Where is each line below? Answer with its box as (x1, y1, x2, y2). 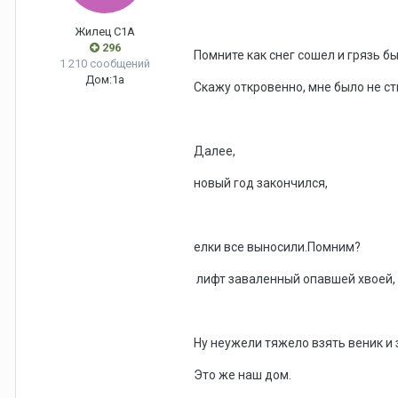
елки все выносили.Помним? (194, 240, 363, 255)
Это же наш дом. (194, 368, 294, 383)
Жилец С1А (75, 25, 135, 39)
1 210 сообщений (60, 57, 150, 71)
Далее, (194, 144, 238, 159)
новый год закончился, (194, 176, 330, 191)
